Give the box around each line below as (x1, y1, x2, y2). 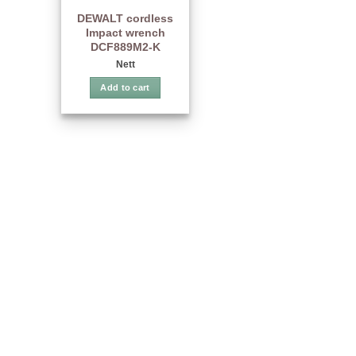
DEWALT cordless (77, 12, 173, 25)
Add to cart (100, 83, 150, 93)
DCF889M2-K (90, 41, 161, 54)
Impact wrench (85, 26, 165, 40)
